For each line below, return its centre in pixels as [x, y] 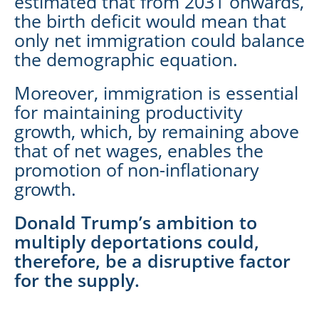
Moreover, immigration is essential [156, 92]
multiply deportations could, [137, 241]
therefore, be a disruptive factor [152, 260]
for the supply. [77, 279]
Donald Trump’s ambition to [136, 222]
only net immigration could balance [159, 40]
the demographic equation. [126, 59]
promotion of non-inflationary [137, 169]
